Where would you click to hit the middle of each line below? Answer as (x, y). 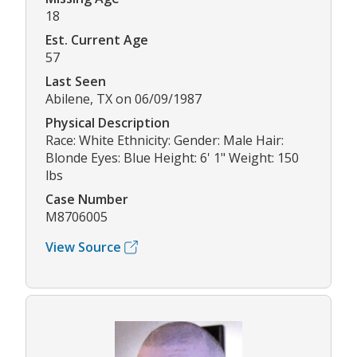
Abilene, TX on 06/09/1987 (124, 99)
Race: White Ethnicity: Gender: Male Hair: (165, 141)
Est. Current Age (97, 40)
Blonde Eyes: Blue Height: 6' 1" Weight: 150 (172, 158)
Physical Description (108, 123)
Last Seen (76, 82)
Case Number (87, 200)
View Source (83, 247)
